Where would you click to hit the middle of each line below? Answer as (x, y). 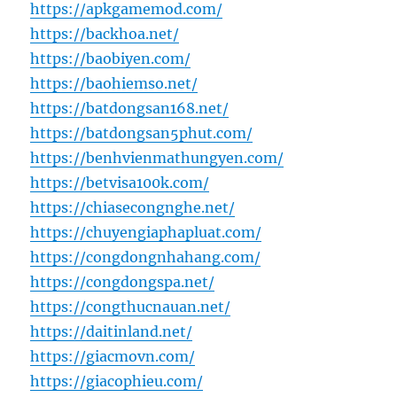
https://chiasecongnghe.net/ (133, 208)
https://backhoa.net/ (105, 34)
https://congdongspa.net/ (123, 282)
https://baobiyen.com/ (111, 59)
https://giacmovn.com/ (113, 357)
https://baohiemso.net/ (114, 84)
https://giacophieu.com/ (117, 381)
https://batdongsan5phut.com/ (142, 133)
